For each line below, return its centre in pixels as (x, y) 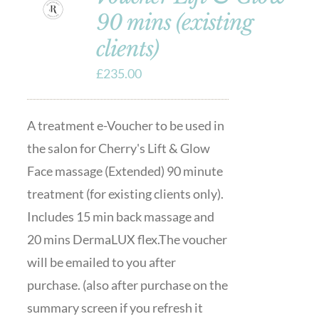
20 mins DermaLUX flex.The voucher (127, 239)
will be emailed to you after (101, 262)
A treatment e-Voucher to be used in (125, 125)
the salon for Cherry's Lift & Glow (118, 148)
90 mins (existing (174, 22)
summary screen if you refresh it (115, 308)
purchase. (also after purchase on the (127, 285)
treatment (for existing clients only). (125, 194)
